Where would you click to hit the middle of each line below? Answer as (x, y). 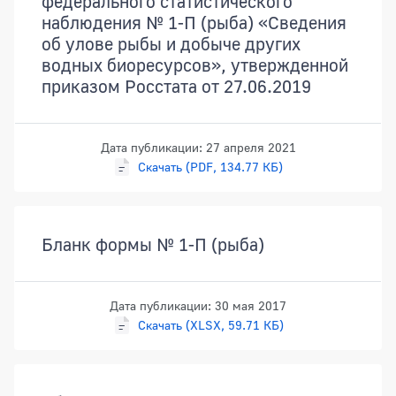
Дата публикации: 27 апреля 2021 (198, 148)
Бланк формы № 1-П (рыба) (153, 244)
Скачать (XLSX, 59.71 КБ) (210, 325)
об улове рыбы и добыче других (171, 44)
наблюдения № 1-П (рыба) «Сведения (194, 23)
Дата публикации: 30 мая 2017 (198, 306)
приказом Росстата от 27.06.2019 (176, 86)
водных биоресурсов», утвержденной (195, 65)
